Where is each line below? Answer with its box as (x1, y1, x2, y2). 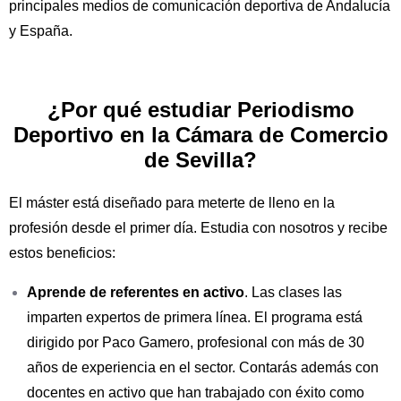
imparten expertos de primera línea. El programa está (27, 310, 363, 326)
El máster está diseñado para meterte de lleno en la (9, 195, 335, 211)
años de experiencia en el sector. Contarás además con (27, 360, 379, 376)
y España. (9, 23, 73, 39)
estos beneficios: (9, 245, 115, 261)
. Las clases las (244, 285, 342, 301)
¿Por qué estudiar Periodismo (47, 98, 354, 123)
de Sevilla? (144, 148, 257, 173)
